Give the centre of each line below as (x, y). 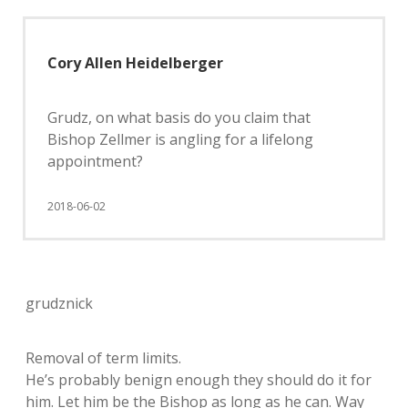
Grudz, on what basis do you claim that (179, 117)
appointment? (95, 161)
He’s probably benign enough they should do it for (199, 380)
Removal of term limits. (103, 358)
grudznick (59, 303)
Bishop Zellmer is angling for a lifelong (180, 139)
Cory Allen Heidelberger (135, 63)
